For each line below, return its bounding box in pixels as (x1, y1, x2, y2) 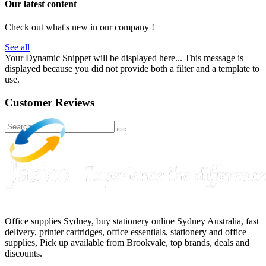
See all (5, 42, 30, 53)
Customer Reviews (5, 96, 94, 109)
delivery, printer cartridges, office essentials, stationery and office (5, 226, 246, 237)
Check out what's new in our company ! (5, 22, 154, 33)
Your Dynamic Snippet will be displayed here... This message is (5, 53, 243, 64)
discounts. (5, 248, 42, 258)
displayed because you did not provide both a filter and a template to (5, 64, 259, 74)
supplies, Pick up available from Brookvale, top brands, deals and (5, 237, 249, 248)
